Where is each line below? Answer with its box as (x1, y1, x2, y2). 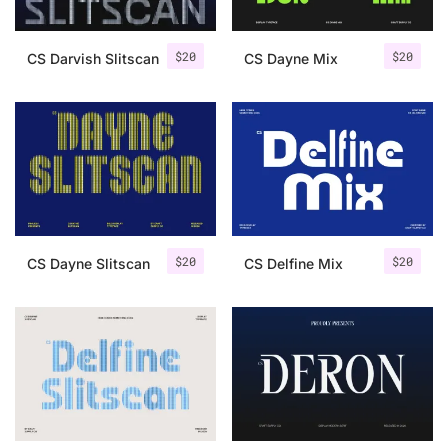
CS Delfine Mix (244, 255, 343, 273)
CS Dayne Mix (244, 50, 338, 68)
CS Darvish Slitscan (27, 50, 159, 68)
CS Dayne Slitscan (27, 255, 150, 273)
